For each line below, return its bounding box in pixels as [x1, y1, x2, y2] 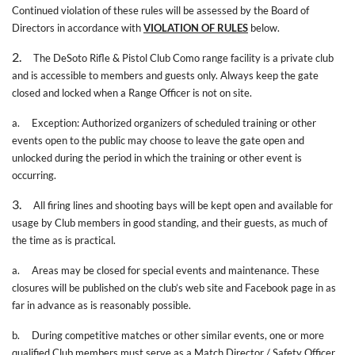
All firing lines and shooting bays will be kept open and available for [33, 198, 333, 212]
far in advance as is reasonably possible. [12, 298, 191, 311]
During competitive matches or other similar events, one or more [32, 328, 324, 342]
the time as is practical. [12, 233, 116, 246]
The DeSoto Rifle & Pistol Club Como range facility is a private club [33, 51, 334, 64]
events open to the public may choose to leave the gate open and [12, 133, 304, 147]
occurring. [12, 168, 56, 181]
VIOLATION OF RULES [143, 21, 248, 34]
